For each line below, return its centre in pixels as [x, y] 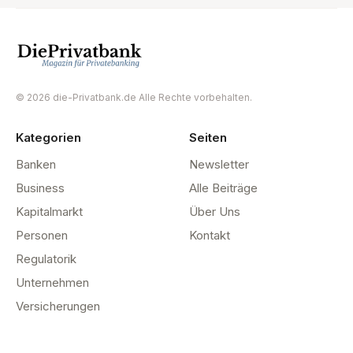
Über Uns [215, 211]
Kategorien [48, 137]
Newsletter [219, 164]
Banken [36, 164]
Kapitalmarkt [49, 211]
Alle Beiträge [223, 188]
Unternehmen [52, 282]
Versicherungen [58, 306]
